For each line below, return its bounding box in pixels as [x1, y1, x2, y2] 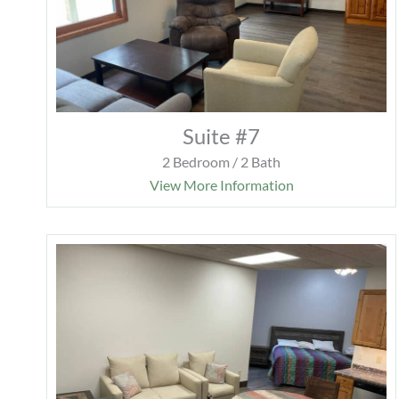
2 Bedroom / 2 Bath [162, 153, 281, 171]
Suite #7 [183, 123, 261, 150]
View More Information [149, 176, 294, 194]
